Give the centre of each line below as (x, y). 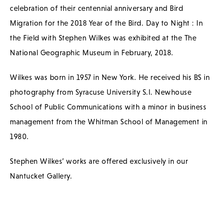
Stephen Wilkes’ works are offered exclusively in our (99, 161)
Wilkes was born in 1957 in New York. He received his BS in (110, 77)
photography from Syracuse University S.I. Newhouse (101, 92)
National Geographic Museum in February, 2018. (92, 52)
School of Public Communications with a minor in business (108, 107)
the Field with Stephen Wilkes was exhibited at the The (103, 37)
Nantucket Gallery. (41, 176)
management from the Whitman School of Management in (109, 121)
